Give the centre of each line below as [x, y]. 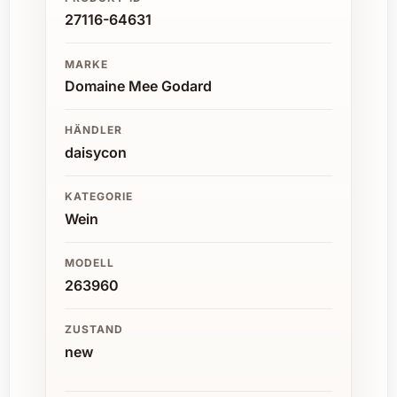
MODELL [90, 263]
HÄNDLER [93, 130]
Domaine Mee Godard [139, 86]
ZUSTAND [94, 330]
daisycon [96, 152]
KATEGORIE [99, 197]
